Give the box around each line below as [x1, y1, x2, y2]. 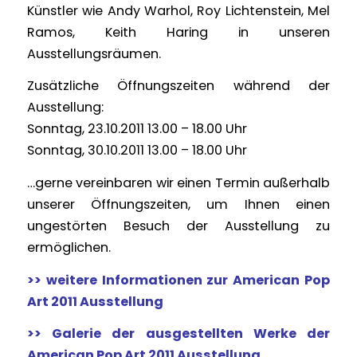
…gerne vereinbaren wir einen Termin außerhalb [26, 174, 331, 193]
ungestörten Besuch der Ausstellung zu [26, 217, 331, 236]
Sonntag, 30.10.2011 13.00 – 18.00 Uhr [26, 141, 247, 160]
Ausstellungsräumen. [26, 44, 161, 63]
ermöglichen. [26, 238, 111, 257]
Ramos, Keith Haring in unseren [26, 22, 331, 41]
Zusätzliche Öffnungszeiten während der [26, 76, 331, 96]
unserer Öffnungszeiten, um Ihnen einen [26, 195, 331, 214]
